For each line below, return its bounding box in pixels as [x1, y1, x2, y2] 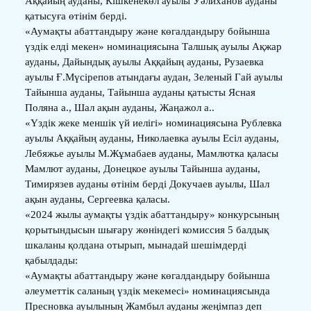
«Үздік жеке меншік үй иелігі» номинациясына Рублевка [24, 117, 282, 128]
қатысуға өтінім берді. [24, 10, 127, 22]
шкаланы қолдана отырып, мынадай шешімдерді [24, 239, 246, 251]
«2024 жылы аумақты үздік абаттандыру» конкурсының [24, 208, 279, 220]
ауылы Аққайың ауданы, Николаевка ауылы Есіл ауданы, [24, 132, 279, 144]
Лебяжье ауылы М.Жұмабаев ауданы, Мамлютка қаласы [24, 147, 278, 159]
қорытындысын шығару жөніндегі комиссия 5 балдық [24, 224, 269, 235]
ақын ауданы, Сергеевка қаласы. [24, 193, 170, 205]
